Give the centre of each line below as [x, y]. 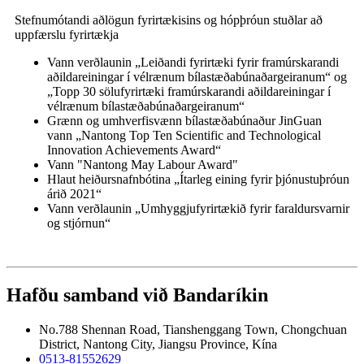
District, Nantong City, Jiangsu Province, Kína [158, 344]
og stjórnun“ [79, 223]
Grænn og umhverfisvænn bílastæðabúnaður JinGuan [184, 121]
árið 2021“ [74, 194]
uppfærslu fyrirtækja [67, 35]
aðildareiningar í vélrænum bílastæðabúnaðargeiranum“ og [197, 77]
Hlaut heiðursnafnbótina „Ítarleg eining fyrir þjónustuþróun [198, 180]
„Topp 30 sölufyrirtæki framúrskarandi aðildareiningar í [189, 92]
